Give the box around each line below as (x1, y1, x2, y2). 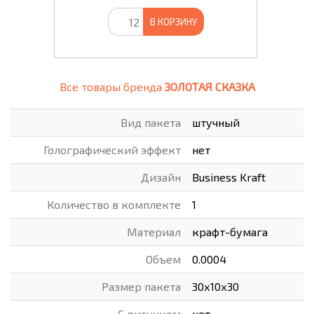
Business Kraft (192, 170, 266, 184)
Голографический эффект (43, 143, 181, 156)
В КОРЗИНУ (149, 16, 197, 27)
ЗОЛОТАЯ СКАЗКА (164, 80, 255, 93)
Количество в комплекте (47, 198, 181, 211)
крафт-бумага (192, 225, 268, 238)
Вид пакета (121, 116, 181, 129)
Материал (127, 225, 181, 238)
